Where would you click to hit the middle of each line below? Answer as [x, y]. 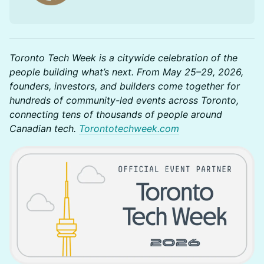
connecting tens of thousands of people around [116, 114]
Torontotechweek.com [129, 128]
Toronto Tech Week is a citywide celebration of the [123, 57]
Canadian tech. [44, 128]
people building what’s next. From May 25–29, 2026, [126, 72]
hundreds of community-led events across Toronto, [124, 100]
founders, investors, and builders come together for [125, 86]
